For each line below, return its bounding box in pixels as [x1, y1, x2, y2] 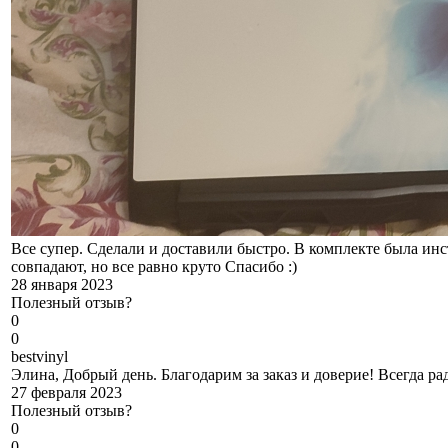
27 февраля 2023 [11, 384, 122, 402]
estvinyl [19, 348, 68, 366]
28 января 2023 [11, 276, 113, 294]
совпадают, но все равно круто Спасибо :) [11, 258, 297, 276]
